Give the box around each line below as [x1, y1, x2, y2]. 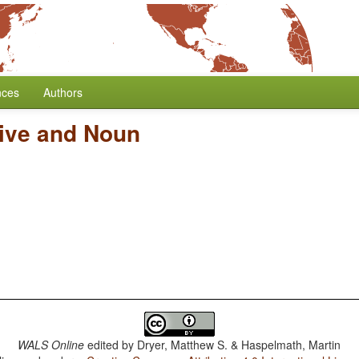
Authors [43, 84, 83, 100]
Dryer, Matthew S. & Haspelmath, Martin [137, 337, 341, 353]
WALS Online [18, 337, 85, 353]
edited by [84, 337, 138, 353]
